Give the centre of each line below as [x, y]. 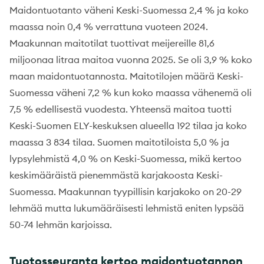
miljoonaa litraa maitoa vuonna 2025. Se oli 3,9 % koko [131, 60]
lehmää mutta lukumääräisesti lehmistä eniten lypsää [127, 208]
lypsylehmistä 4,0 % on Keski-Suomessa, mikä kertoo [126, 159]
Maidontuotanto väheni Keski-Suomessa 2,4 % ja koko [129, 10]
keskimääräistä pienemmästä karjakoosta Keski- [116, 175]
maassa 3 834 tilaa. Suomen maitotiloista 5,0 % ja [119, 142]
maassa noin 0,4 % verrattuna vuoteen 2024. [109, 27]
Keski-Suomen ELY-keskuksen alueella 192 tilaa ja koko [128, 126]
